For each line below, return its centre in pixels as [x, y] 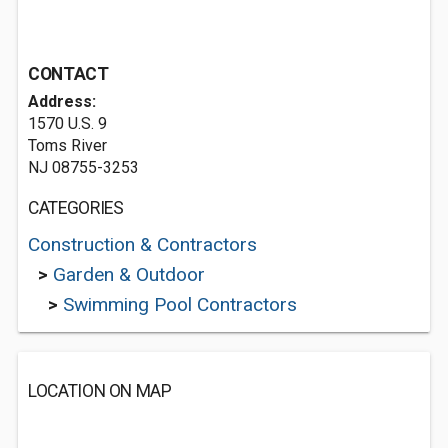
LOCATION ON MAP [100, 391]
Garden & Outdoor [129, 274]
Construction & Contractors [142, 244]
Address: [62, 101]
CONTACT [68, 74]
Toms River [67, 145]
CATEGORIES [76, 208]
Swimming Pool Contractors [180, 304]
